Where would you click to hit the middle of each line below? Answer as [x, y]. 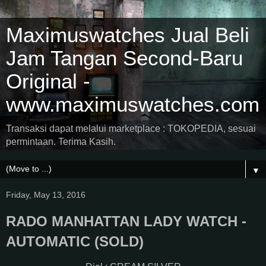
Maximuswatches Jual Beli [128, 35]
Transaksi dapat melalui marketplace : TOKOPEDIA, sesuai [131, 129]
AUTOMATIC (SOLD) [75, 241]
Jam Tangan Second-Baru [124, 58]
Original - [48, 81]
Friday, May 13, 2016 [46, 195]
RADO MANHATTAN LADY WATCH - [126, 221]
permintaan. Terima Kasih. [61, 142]
